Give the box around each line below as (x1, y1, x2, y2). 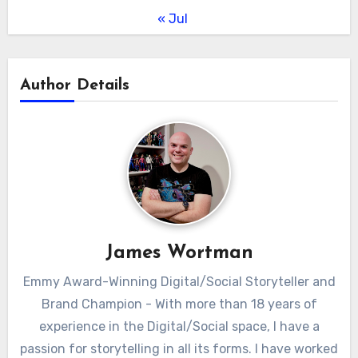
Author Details (19, 77, 129, 93)
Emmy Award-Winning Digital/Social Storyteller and (22, 273, 336, 289)
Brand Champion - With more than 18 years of (41, 296, 317, 312)
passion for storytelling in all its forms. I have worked (20, 340, 338, 356)
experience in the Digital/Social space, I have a (38, 318, 320, 334)
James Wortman (105, 243, 253, 263)
